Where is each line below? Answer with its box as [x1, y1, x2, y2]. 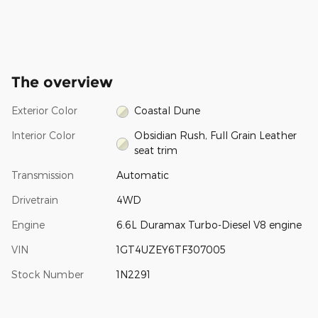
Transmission [11, 169, 74, 182]
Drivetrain [11, 194, 58, 207]
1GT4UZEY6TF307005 [116, 243, 226, 256]
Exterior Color [11, 104, 77, 117]
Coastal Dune [134, 104, 201, 117]
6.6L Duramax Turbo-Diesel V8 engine [116, 219, 302, 231]
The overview [11, 73, 113, 92]
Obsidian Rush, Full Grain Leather [134, 129, 297, 142]
